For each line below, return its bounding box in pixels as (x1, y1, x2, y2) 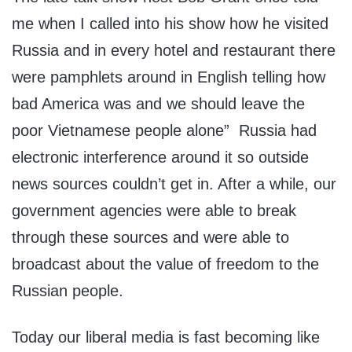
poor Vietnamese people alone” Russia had (12, 122, 317, 140)
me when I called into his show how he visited (12, 15, 328, 33)
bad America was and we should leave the (12, 95, 305, 113)
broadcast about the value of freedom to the (12, 255, 319, 273)
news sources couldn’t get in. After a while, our (12, 175, 336, 193)
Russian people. (12, 282, 123, 300)
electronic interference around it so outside (12, 148, 309, 167)
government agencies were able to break (12, 202, 296, 220)
